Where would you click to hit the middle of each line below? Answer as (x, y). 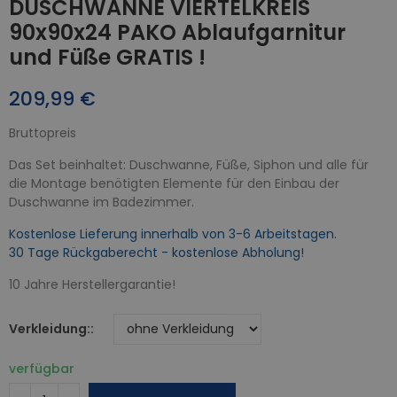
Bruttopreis (43, 132)
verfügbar (42, 368)
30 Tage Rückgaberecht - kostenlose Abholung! (156, 252)
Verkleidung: (50, 328)
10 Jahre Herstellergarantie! (92, 284)
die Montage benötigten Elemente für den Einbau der (174, 183)
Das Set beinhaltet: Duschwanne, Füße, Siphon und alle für (189, 164)
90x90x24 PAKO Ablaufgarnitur (177, 32)
